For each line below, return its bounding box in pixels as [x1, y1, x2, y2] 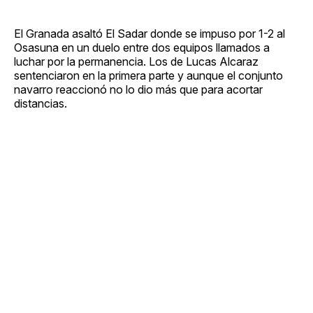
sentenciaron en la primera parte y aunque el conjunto [14, 68, 283, 82]
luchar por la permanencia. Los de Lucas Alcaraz [14, 54, 259, 68]
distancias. [14, 96, 67, 110]
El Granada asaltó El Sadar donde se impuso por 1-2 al [14, 26, 285, 41]
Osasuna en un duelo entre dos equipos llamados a [14, 40, 270, 54]
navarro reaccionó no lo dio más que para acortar [14, 82, 263, 96]
